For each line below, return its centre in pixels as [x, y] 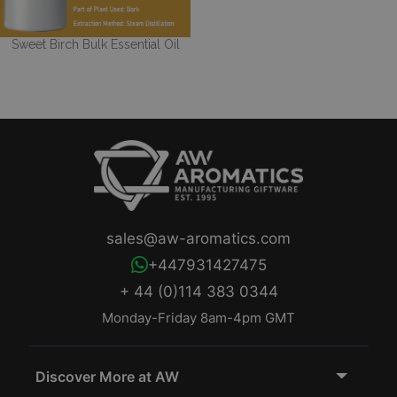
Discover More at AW [107, 377]
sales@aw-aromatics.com [198, 239]
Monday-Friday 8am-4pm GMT [198, 318]
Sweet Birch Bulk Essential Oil [95, 45]
